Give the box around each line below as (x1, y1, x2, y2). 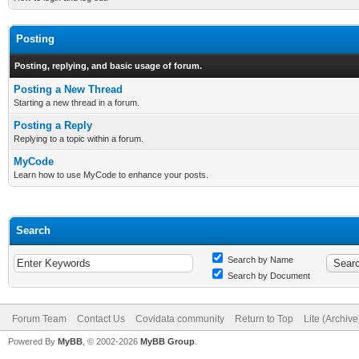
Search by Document (225, 271, 310, 280)
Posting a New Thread (14, 83, 123, 95)
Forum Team (12, 313, 67, 325)
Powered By (8, 337, 58, 346)
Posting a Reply (14, 119, 92, 131)
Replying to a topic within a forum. (14, 134, 143, 143)
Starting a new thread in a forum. (14, 98, 139, 107)
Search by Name (225, 255, 293, 264)
